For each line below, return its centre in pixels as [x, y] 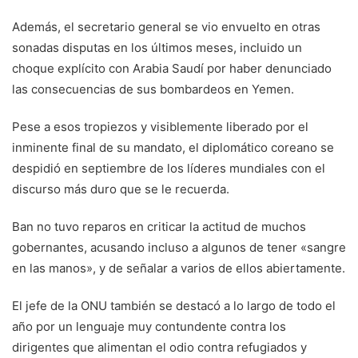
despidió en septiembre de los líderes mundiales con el [169, 169]
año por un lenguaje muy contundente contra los [149, 327]
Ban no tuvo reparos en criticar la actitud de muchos [159, 227]
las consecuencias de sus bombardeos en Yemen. [153, 89]
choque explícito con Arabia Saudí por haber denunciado [172, 69]
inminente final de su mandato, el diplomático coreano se [173, 148]
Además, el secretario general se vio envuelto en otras [166, 27]
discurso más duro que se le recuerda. [121, 189]
